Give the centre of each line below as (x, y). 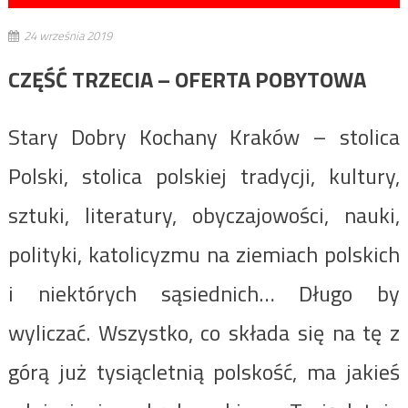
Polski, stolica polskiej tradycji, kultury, (204, 175)
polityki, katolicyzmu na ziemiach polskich (204, 254)
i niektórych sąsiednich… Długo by (204, 293)
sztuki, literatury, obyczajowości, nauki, (204, 214)
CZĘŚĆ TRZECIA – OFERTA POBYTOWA (187, 79)
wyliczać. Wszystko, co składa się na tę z (204, 332)
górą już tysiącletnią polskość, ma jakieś (204, 371)
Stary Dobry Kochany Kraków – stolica (204, 136)
